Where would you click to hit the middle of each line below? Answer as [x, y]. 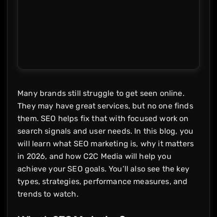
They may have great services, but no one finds [105, 106]
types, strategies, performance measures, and [103, 181]
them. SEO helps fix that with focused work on [103, 118]
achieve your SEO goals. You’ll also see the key [103, 169]
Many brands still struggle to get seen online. [101, 93]
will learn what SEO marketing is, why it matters [106, 143]
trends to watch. [48, 194]
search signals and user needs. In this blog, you [106, 131]
